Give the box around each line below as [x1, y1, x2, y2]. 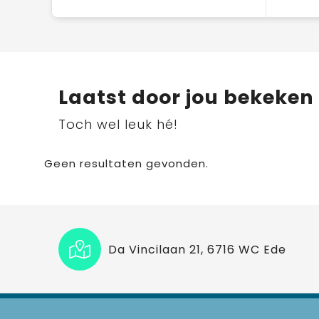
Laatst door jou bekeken [58, 84, 314, 110]
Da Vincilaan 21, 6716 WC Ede [108, 241, 286, 258]
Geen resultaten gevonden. [43, 156, 209, 171]
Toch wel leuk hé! [58, 115, 178, 133]
